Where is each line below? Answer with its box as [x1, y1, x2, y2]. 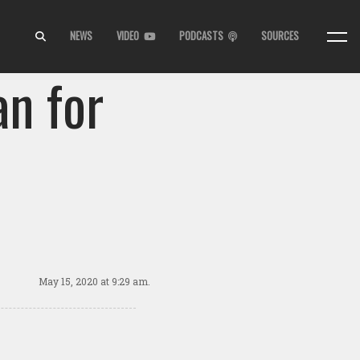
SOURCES [261, 28, 299, 43]
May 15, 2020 [39, 275, 100, 288]
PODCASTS [179, 28, 228, 43]
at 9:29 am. [100, 275, 150, 288]
